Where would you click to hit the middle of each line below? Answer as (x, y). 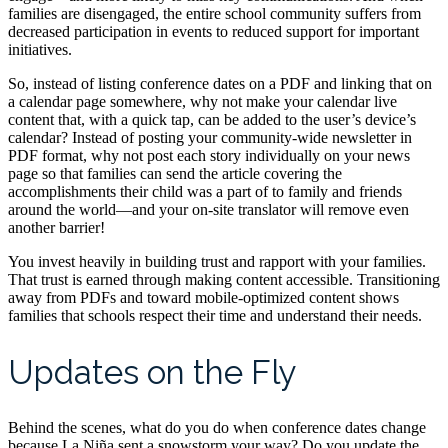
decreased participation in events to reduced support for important (213, 32)
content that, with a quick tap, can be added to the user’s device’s (212, 120)
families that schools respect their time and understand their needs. (215, 316)
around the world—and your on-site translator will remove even (208, 210)
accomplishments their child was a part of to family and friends (205, 192)
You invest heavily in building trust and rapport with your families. (217, 262)
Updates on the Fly (152, 372)
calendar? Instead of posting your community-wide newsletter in (210, 138)
